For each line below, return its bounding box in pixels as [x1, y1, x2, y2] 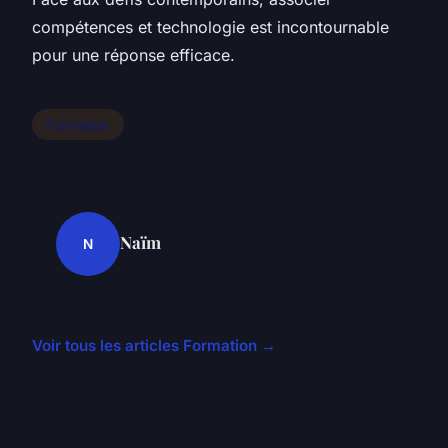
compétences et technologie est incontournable [32, 16, 389, 37]
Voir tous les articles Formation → [32, 336, 276, 356]
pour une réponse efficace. [32, 44, 235, 65]
